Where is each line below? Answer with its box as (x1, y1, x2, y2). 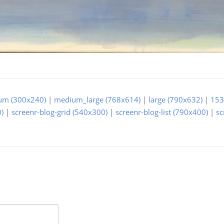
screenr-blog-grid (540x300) (11, 106, 107, 117)
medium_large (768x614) (54, 94, 140, 104)
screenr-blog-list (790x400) (115, 106, 208, 117)
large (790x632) (148, 94, 202, 104)
